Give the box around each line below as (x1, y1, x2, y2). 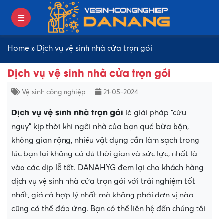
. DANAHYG (74, 163, 118, 172)
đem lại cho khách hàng (118, 163, 204, 172)
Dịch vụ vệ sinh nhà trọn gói (11, 106, 123, 117)
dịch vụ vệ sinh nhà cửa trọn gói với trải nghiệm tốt (11, 176, 195, 186)
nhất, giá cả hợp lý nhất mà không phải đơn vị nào (11, 190, 194, 199)
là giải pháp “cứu (123, 108, 186, 117)
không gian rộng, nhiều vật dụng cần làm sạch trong (11, 135, 199, 145)
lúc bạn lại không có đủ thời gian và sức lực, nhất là (11, 149, 197, 158)
